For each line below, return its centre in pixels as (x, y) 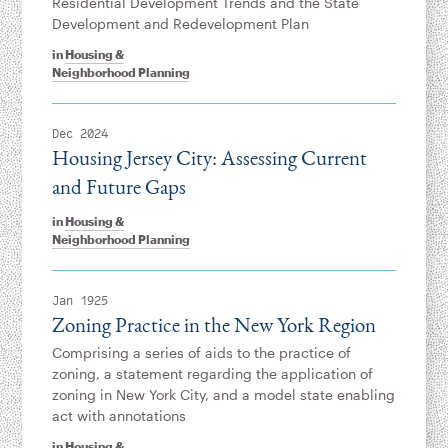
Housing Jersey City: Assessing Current (209, 158)
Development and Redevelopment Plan (180, 24)
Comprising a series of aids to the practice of (201, 353)
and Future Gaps (118, 187)
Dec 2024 (79, 134)
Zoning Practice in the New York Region (213, 325)
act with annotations (118, 416)
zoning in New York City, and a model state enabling (223, 395)
